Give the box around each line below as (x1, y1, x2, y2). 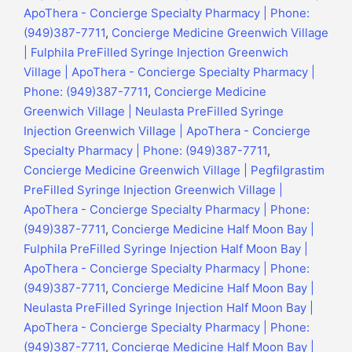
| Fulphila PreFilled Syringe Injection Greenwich (24, 45, 288, 60)
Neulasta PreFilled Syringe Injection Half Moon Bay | (24, 300, 313, 316)
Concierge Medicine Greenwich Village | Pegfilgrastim (24, 163, 324, 178)
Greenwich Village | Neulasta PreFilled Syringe (24, 104, 284, 119)
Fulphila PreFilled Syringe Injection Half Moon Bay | (24, 241, 308, 257)
